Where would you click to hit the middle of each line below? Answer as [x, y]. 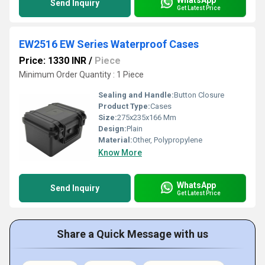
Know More [120, 153]
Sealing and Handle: [136, 95]
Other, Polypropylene [167, 140]
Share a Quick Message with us [132, 234]
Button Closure [199, 95]
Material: [115, 140]
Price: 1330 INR [53, 61]
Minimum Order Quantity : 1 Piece [81, 75]
